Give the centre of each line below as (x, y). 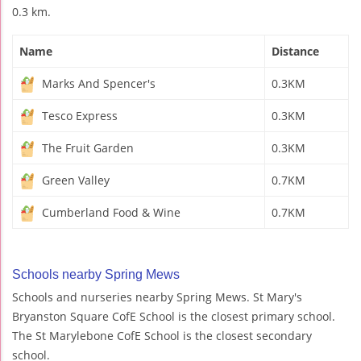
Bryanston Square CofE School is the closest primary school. (174, 317)
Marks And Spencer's (97, 84)
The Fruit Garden (86, 148)
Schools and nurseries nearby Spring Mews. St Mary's (157, 297)
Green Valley (74, 180)
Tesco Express (78, 116)
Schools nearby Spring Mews (96, 275)
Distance (295, 52)
